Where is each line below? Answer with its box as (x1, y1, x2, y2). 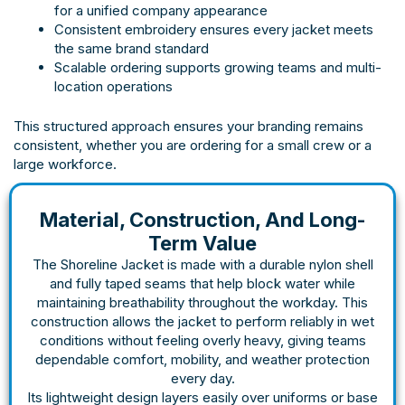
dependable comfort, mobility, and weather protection (35, 350, 370, 368)
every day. (170, 369, 235, 387)
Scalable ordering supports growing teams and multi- (54, 59, 381, 77)
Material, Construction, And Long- (39, 207, 366, 231)
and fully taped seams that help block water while (50, 274, 355, 292)
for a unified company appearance (54, 2, 268, 20)
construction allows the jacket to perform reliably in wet (31, 312, 374, 330)
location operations (54, 78, 173, 96)
